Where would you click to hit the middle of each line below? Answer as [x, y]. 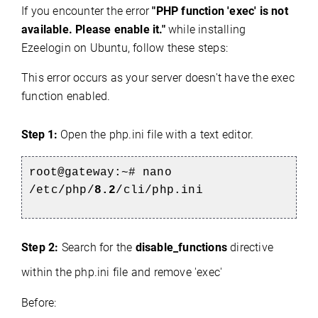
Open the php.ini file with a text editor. [159, 134]
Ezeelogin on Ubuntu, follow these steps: [125, 48]
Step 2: [42, 247]
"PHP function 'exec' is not [220, 11]
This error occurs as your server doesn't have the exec [158, 77]
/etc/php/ [62, 190]
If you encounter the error [87, 11]
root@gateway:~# [86, 172]
